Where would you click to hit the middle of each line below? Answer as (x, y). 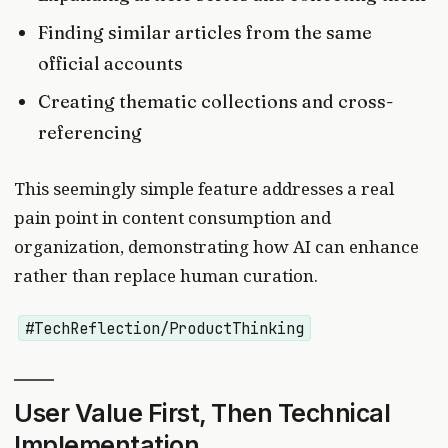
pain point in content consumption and (172, 217)
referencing (90, 133)
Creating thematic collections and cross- (216, 102)
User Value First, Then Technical (202, 413)
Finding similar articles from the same (205, 33)
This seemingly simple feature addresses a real (204, 188)
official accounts (111, 64)
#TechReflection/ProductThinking (165, 328)
